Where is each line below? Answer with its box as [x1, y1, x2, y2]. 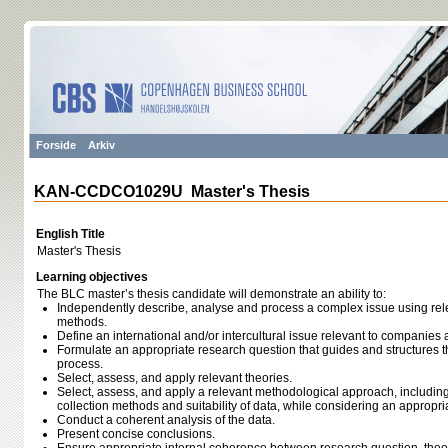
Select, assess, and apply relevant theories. [57, 371, 292, 385]
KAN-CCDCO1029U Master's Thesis [34, 183, 310, 200]
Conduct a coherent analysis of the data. [57, 413, 275, 427]
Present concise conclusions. [57, 427, 215, 441]
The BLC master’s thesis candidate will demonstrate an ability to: [37, 287, 386, 301]
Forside [36, 139, 76, 151]
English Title [36, 227, 105, 241]
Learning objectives [36, 270, 148, 284]
